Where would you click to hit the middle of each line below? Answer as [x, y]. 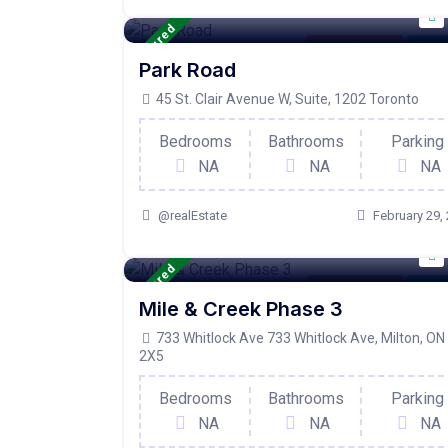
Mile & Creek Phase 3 [241, 309]
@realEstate [192, 215]
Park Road [187, 69]
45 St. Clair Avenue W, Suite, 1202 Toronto [286, 98]
